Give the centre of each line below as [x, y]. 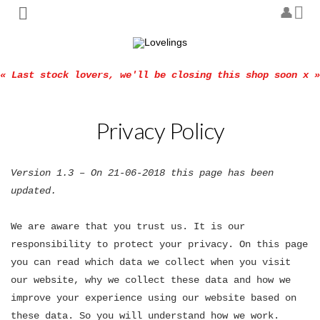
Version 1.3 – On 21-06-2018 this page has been [142, 173]
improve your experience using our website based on [154, 298]
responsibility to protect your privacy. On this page [159, 244]
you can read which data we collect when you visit [151, 262]
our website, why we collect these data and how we [151, 280]
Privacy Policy [160, 130]
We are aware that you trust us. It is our [128, 226]
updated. [34, 191]
